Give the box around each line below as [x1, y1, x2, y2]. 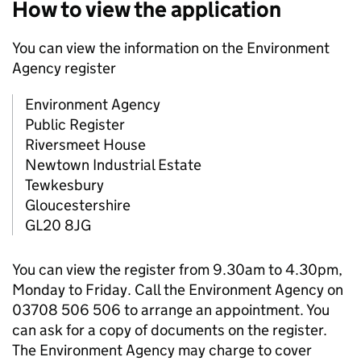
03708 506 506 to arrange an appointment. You [12, 301, 330, 320]
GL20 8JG [25, 216, 91, 235]
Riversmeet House [25, 135, 146, 155]
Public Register [25, 115, 125, 135]
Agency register [12, 59, 116, 78]
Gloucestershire [25, 196, 131, 215]
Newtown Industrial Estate [25, 156, 201, 175]
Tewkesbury [25, 176, 104, 195]
